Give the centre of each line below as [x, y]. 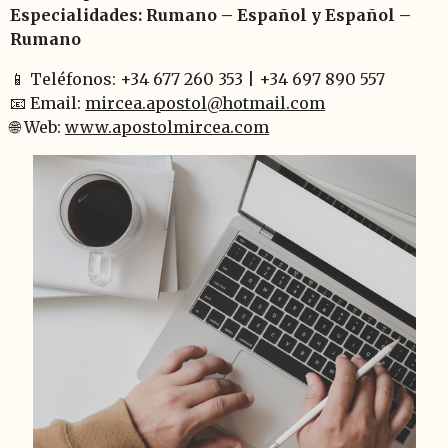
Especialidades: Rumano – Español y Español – [210, 14]
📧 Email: [47, 102]
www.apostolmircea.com [167, 126]
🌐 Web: [37, 126]
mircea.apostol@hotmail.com [205, 102]
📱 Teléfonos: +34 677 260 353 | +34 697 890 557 [197, 78]
